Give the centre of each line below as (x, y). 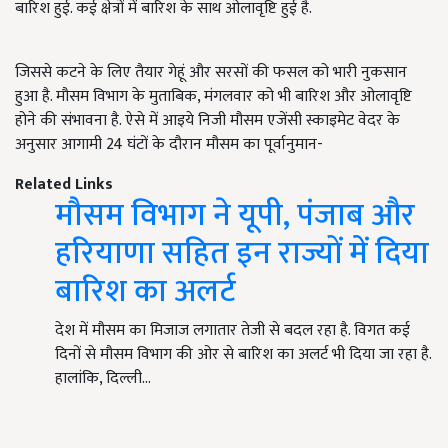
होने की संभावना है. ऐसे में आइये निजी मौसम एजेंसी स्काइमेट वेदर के (207, 121)
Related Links (64, 185)
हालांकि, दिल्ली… (103, 379)
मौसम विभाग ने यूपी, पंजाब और (235, 216)
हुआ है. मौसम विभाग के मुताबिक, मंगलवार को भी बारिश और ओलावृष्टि (213, 97)
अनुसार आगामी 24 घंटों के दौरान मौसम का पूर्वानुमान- (169, 145)
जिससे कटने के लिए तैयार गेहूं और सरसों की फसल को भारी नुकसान (211, 73)
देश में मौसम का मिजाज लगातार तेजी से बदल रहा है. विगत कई (232, 331)
